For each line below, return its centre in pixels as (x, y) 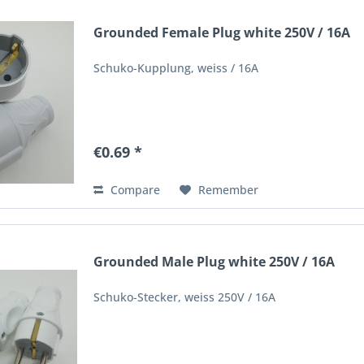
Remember (229, 190)
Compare (134, 190)
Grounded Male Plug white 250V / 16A (214, 261)
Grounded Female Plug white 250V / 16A (222, 33)
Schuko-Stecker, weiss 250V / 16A (185, 297)
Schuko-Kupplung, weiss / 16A (176, 68)
